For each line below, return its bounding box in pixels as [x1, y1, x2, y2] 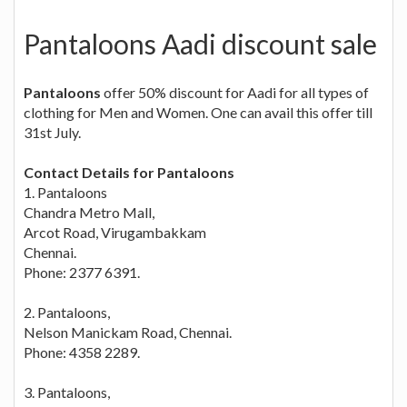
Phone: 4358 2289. [24, 342, 140, 361]
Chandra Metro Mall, [24, 203, 154, 221]
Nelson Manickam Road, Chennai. [24, 323, 232, 341]
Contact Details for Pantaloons [24, 163, 234, 181]
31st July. [24, 123, 81, 141]
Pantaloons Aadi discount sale [24, 26, 377, 60]
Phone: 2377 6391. [24, 263, 140, 281]
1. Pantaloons [24, 183, 107, 201]
